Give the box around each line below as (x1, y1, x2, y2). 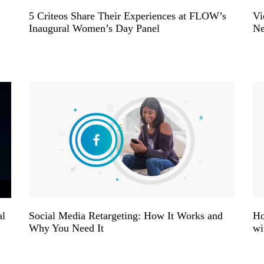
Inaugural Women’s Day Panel (29, 22, 160, 34)
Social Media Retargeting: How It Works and (29, 209, 223, 222)
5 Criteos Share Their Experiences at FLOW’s (29, 9, 226, 22)
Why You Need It (29, 222, 104, 234)
